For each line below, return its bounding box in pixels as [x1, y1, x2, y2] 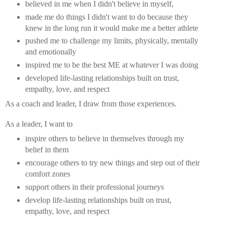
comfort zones [25, 169, 70, 179]
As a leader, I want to [5, 120, 75, 129]
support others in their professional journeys [25, 183, 164, 192]
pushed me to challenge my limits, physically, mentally [25, 36, 198, 45]
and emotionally [25, 47, 76, 56]
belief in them [25, 145, 69, 154]
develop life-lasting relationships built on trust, [25, 196, 172, 205]
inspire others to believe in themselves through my [25, 134, 184, 143]
